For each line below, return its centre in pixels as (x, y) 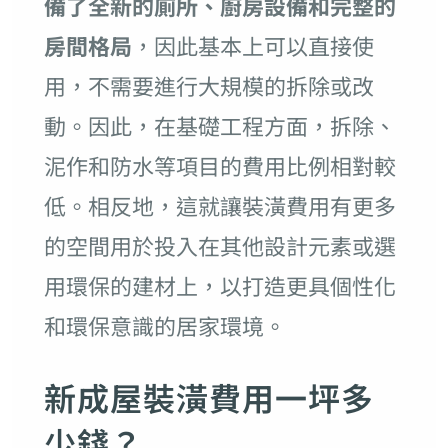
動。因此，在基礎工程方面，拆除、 (219, 124)
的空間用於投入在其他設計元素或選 (219, 244)
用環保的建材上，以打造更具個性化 (219, 284)
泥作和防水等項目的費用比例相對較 (219, 164)
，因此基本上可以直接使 (252, 44)
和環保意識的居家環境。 (164, 324)
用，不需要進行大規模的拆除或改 (208, 84)
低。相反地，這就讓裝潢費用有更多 (219, 204)
